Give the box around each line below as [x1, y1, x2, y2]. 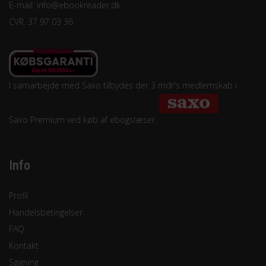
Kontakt [9, 239, 39, 251]
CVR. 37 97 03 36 [9, 16, 73, 28]
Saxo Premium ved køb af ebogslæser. [9, 113, 159, 125]
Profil [9, 189, 28, 201]
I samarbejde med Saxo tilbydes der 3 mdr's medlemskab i [9, 79, 237, 91]
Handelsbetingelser [9, 206, 83, 218]
